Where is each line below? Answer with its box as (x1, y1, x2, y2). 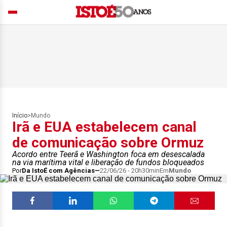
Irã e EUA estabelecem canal (12, 119, 197, 135)
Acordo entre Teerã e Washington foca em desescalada (12, 149, 205, 159)
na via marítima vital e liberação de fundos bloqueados (12, 158, 204, 167)
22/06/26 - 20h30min (100, 167, 160, 174)
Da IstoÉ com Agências (22, 167, 95, 174)
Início (12, 112, 27, 119)
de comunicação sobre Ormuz (12, 134, 204, 151)
